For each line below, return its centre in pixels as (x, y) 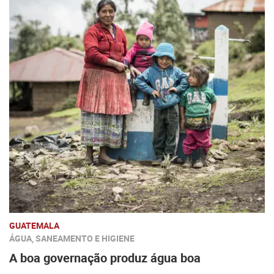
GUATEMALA (34, 225)
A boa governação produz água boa (105, 258)
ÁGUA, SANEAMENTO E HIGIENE (72, 238)
